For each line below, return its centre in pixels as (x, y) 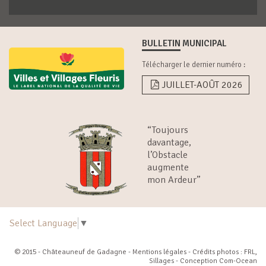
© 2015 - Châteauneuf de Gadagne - (74, 252)
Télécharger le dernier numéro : (194, 64)
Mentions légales (159, 252)
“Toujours (167, 130)
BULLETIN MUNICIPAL (184, 43)
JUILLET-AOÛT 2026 (202, 85)
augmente (168, 167)
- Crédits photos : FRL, (222, 252)
